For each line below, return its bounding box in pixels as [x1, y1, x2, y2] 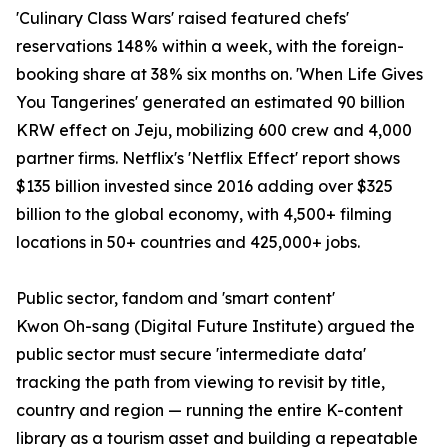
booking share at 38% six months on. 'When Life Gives [16, 64, 423, 85]
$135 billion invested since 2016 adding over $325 [16, 176, 393, 197]
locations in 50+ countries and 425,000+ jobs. [16, 232, 360, 253]
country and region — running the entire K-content [16, 400, 403, 421]
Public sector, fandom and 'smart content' [16, 288, 335, 309]
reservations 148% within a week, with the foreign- [16, 36, 404, 57]
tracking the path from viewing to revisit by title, [16, 372, 385, 393]
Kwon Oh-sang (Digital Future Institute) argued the [16, 316, 415, 337]
